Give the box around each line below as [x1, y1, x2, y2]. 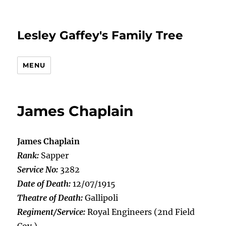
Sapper [39, 150, 69, 160]
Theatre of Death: [17, 193, 83, 203]
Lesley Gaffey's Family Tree [17, 28, 184, 42]
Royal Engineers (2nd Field [85, 207, 195, 217]
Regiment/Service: [17, 207, 86, 217]
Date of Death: [17, 179, 71, 189]
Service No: [17, 164, 59, 175]
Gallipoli [83, 193, 119, 203]
